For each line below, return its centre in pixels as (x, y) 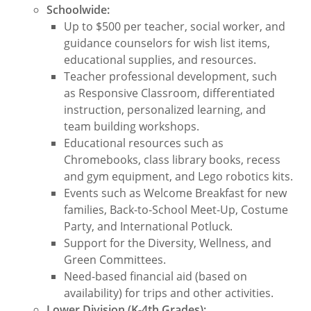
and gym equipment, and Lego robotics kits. (179, 176)
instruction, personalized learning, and (165, 110)
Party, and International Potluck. (149, 226)
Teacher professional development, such (171, 76)
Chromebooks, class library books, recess (173, 160)
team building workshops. (132, 126)
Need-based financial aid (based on (156, 276)
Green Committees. (115, 260)
